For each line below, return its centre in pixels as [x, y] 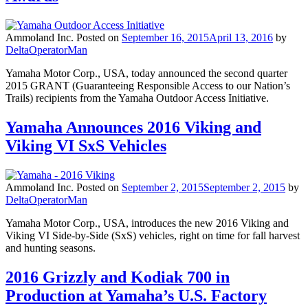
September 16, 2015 [165, 38]
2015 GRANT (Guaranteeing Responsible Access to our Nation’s [148, 86]
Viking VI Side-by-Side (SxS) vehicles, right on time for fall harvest [153, 235]
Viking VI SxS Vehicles [86, 146]
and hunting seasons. [51, 248]
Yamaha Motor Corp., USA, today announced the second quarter [146, 74]
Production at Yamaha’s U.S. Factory [136, 295]
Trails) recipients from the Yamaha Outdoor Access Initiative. [137, 98]
